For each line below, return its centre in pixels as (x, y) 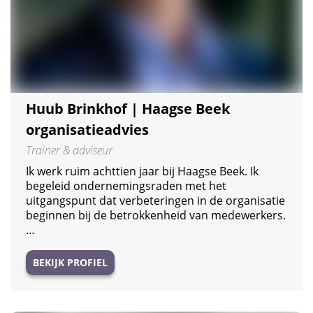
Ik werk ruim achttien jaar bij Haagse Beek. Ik (142, 171)
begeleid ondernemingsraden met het (126, 185)
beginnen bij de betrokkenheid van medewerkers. (156, 215)
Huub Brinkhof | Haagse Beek (128, 108)
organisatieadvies (87, 129)
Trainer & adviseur (69, 150)
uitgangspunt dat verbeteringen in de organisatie (155, 200)
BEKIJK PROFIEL (70, 262)
